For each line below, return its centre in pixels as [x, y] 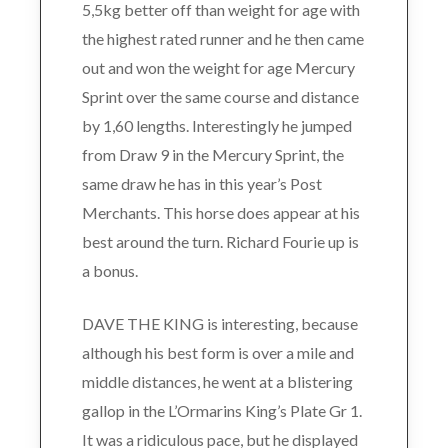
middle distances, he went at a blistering [217, 381]
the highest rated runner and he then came [222, 38]
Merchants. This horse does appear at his [220, 212]
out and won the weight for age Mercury [218, 67]
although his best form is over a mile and [217, 352]
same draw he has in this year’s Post [201, 183]
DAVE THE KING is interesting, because [219, 323]
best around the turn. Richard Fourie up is [220, 241]
